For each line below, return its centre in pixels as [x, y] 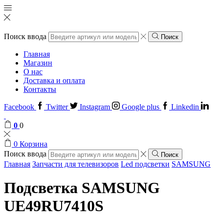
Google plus [141, 107]
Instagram [95, 107]
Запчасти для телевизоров [76, 164]
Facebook [19, 107]
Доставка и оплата [54, 81]
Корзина [33, 144]
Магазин [38, 63]
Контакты [40, 89]
